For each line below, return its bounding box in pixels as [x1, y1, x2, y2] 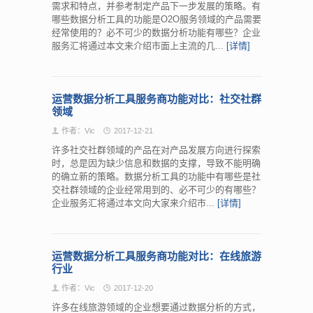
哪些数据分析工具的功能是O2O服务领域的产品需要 [52, 13, 261, 24]
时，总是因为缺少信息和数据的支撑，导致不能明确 [52, 157, 261, 168]
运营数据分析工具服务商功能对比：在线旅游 [52, 249, 261, 262]
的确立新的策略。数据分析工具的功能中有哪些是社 [52, 170, 261, 182]
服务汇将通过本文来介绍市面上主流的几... [52, 40, 226, 51]
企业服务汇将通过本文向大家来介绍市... [52, 197, 217, 208]
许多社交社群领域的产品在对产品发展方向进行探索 [52, 144, 261, 155]
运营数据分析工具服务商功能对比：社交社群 [52, 92, 261, 105]
